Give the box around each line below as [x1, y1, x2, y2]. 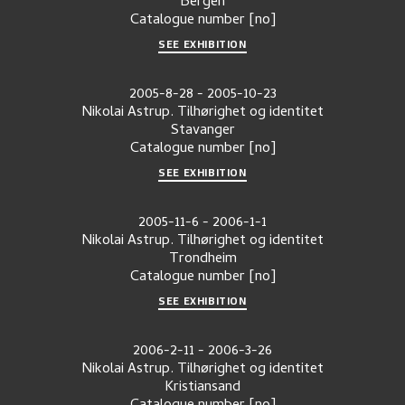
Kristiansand [165, 375, 240, 400]
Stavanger [170, 118, 235, 143]
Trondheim [168, 247, 237, 271]
